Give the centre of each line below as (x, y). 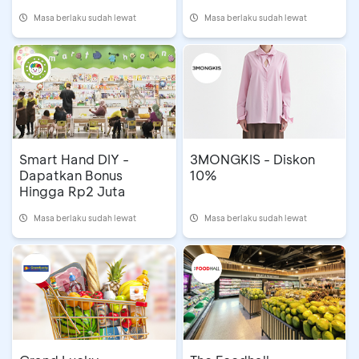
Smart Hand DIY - (74, 159)
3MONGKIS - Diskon (252, 159)
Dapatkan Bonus (71, 175)
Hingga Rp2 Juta (73, 192)
